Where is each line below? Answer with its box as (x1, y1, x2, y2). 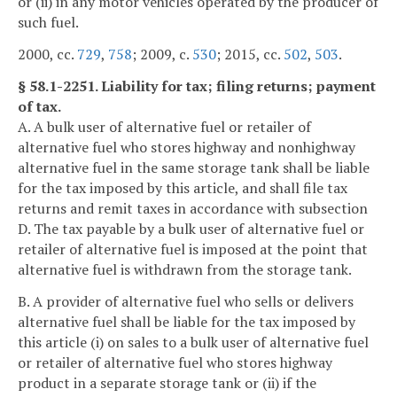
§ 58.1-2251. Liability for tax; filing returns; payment (18, 75, 376, 96)
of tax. (18, 96, 61, 116)
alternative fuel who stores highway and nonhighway (18, 136, 355, 157)
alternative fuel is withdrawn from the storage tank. (18, 259, 352, 279)
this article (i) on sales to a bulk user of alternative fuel (18, 331, 369, 352)
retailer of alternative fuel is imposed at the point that (18, 238, 368, 259)
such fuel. (18, 12, 79, 33)
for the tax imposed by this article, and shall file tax (18, 177, 347, 198)
